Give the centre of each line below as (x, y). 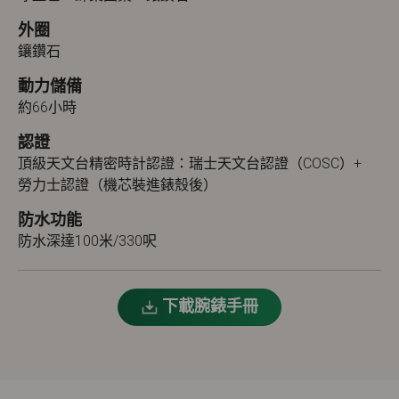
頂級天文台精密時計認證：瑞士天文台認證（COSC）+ (190, 163)
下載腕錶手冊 (210, 306)
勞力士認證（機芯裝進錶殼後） (118, 185)
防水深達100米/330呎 (87, 241)
